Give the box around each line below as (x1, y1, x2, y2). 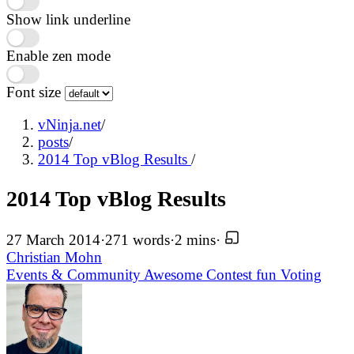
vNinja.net (38, 115, 101, 133)
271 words (105, 232, 170, 248)
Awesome (144, 266, 206, 283)
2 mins (175, 232, 216, 248)
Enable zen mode (6, 47, 111, 65)
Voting (281, 266, 322, 283)
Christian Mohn (6, 249, 102, 265)
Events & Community (6, 266, 144, 283)
